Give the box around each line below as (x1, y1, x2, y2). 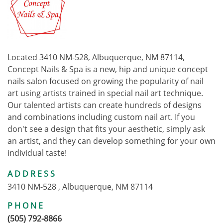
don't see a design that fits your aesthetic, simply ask (7, 123, 205, 135)
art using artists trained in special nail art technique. (7, 88, 203, 99)
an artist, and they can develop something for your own (7, 135, 216, 147)
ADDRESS (7, 168, 57, 180)
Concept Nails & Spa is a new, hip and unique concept (7, 64, 208, 75)
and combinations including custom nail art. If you (7, 111, 195, 123)
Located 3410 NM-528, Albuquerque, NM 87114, (7, 52, 185, 63)
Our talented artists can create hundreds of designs (7, 100, 202, 111)
